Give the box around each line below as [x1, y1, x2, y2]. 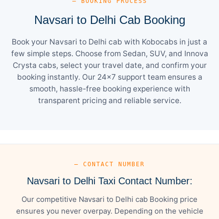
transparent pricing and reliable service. [38, 95, 181, 105]
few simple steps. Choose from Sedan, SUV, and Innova [11, 48, 208, 58]
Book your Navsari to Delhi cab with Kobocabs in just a [12, 37, 207, 46]
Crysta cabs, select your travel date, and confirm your [12, 60, 207, 70]
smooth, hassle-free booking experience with [29, 84, 190, 93]
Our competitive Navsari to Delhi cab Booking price [22, 194, 197, 204]
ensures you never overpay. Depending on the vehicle [16, 206, 203, 216]
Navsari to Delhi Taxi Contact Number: [26, 175, 193, 186]
